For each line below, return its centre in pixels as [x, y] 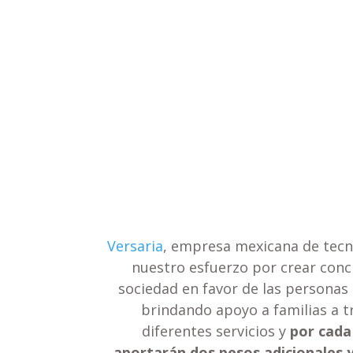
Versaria [136, 245]
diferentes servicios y [216, 331]
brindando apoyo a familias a [242, 309]
